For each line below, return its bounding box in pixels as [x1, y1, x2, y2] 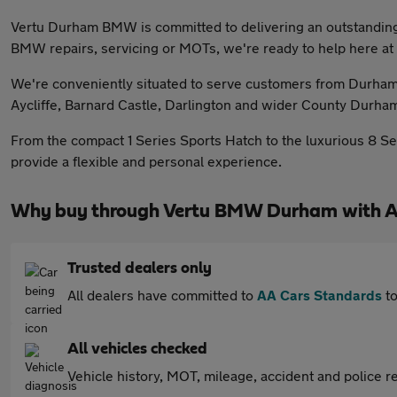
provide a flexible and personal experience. [11, 152, 282, 169]
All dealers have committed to [67, 286, 257, 303]
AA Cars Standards [257, 286, 382, 303]
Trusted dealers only [67, 261, 212, 276]
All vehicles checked [67, 341, 207, 357]
